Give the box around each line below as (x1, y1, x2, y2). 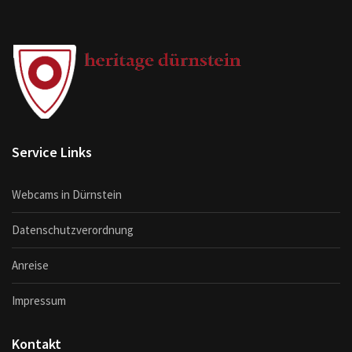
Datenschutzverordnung (12, 222, 134, 237)
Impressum (12, 292, 66, 308)
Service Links (12, 142, 92, 161)
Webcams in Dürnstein (12, 186, 122, 202)
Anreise (12, 257, 49, 273)
